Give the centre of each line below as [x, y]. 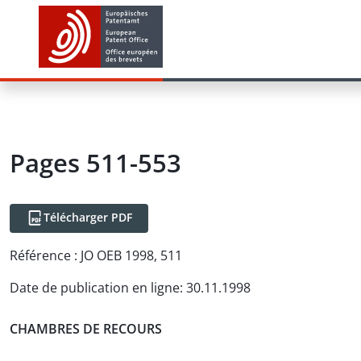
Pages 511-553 [95, 163]
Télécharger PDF [88, 217]
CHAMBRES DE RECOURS [86, 328]
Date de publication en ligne [95, 288]
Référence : [44, 255]
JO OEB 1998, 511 [131, 255]
